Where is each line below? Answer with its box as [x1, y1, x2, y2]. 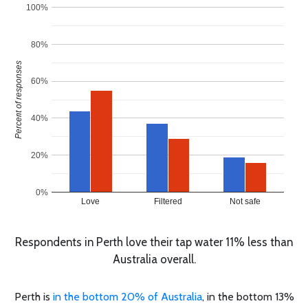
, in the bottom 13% [201, 289, 294, 303]
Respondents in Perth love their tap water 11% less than [15, 234, 293, 249]
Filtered [153, 196, 182, 206]
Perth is [14, 289, 53, 303]
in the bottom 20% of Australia [52, 289, 202, 303]
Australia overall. [112, 252, 196, 266]
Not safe [229, 196, 261, 206]
